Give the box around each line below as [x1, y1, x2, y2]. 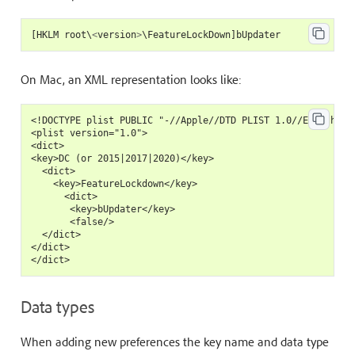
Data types [20, 296, 94, 318]
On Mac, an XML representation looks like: [20, 71, 242, 88]
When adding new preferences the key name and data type [20, 334, 329, 350]
